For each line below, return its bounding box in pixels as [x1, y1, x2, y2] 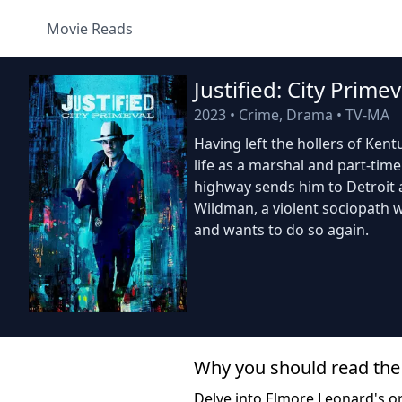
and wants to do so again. [194, 220, 369, 240]
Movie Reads [47, 19, 133, 39]
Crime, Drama [239, 105, 333, 125]
